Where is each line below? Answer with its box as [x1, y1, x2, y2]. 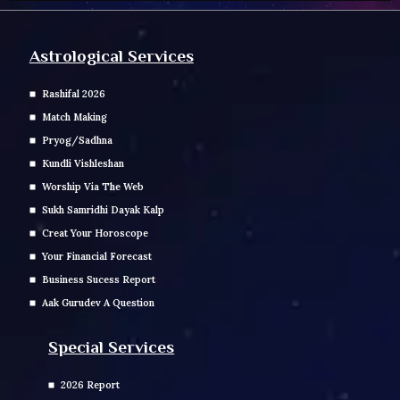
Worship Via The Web [41, 179, 144, 193]
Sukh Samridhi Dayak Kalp [41, 203, 164, 216]
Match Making [41, 110, 107, 123]
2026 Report [60, 378, 120, 391]
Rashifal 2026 [41, 87, 105, 100]
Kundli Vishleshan [41, 156, 124, 170]
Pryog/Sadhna [41, 133, 112, 146]
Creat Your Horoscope [41, 226, 148, 239]
